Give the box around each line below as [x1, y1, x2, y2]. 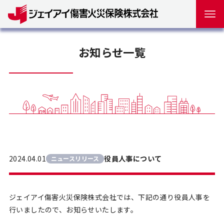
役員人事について [104, 153, 162, 163]
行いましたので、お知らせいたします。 [8, 204, 138, 214]
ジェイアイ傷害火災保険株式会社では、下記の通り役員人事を [8, 191, 210, 202]
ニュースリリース [50, 154, 99, 163]
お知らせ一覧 [78, 44, 146, 60]
